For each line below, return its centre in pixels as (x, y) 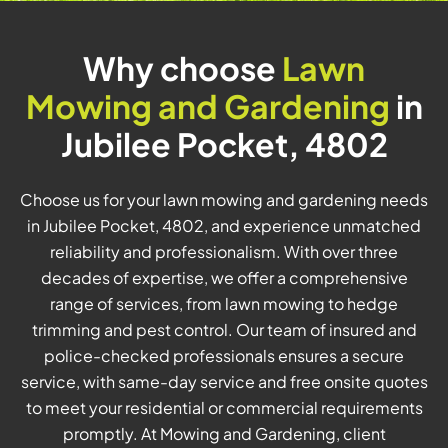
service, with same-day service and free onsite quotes (224, 382)
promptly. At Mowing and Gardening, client (224, 434)
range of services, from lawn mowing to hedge (224, 304)
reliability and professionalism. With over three (224, 252)
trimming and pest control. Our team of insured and (224, 330)
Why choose (182, 68)
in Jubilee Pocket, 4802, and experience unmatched (224, 226)
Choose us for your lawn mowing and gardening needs (224, 200)
